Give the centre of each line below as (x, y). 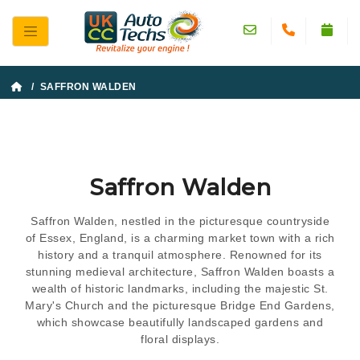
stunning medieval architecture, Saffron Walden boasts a (180, 271)
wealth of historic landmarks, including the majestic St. (180, 288)
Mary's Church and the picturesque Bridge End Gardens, (180, 305)
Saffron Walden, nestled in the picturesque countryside (180, 221)
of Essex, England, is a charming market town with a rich (180, 237)
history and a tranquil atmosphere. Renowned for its (180, 254)
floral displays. (180, 339)
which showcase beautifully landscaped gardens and (180, 322)
